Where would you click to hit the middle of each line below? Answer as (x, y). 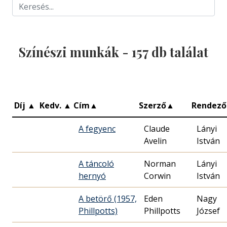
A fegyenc (97, 128)
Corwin (157, 176)
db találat (178, 52)
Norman (160, 163)
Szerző (153, 105)
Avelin (155, 141)
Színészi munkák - (75, 52)
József (208, 211)
